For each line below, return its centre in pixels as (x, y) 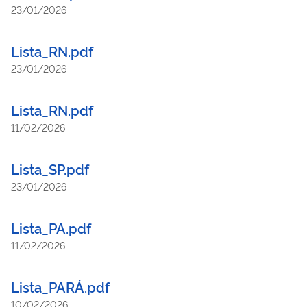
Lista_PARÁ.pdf (60, 286)
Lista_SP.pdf (50, 168)
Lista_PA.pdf (51, 227)
